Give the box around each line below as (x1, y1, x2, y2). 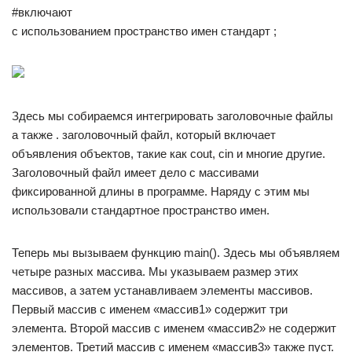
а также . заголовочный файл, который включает (12, 128, 276, 141)
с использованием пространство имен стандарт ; (12, 24, 277, 38)
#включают (12, 5, 72, 19)
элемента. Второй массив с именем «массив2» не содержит (12, 321, 336, 335)
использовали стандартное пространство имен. (12, 203, 269, 217)
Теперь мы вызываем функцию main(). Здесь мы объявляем (12, 246, 339, 259)
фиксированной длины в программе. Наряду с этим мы (12, 185, 310, 198)
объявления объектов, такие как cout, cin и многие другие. (12, 147, 325, 160)
